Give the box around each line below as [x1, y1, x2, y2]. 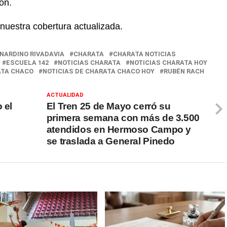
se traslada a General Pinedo [46, 136, 175, 147]
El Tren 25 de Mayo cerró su [46, 101, 171, 112]
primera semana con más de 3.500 [46, 112, 200, 124]
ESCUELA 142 [6, 59, 49, 67]
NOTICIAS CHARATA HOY [130, 59, 207, 67]
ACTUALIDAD [46, 92, 84, 99]
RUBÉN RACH [164, 67, 204, 75]
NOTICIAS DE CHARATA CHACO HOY [43, 67, 155, 75]
